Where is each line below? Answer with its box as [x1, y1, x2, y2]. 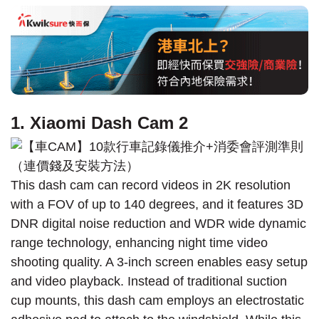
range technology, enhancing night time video [11, 236, 268, 251]
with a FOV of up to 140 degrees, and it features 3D [11, 197, 303, 212]
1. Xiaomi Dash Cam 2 [11, 113, 188, 133]
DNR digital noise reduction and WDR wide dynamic [11, 216, 306, 231]
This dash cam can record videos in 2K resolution [11, 178, 291, 193]
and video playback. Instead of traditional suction [11, 274, 287, 289]
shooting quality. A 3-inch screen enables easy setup [11, 255, 308, 270]
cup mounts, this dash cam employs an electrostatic [11, 293, 304, 308]
